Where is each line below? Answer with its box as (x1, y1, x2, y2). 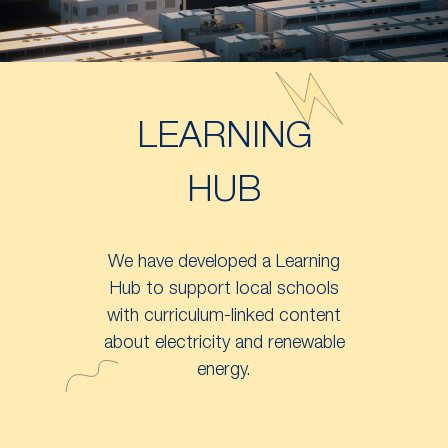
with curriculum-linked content (107, 307, 341, 326)
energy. (197, 361, 251, 380)
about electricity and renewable (103, 334, 345, 353)
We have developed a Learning (108, 253, 340, 272)
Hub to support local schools (109, 280, 339, 299)
